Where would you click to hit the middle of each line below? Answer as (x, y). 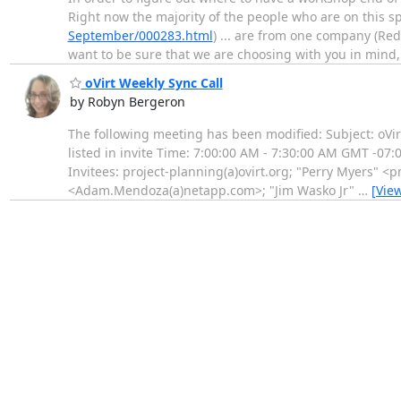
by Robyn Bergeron (127, 102)
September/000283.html (140, 35)
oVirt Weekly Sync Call (152, 83)
